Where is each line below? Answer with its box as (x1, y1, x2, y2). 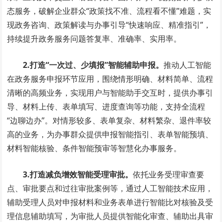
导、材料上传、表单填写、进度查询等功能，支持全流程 (7, 101, 206, 112)
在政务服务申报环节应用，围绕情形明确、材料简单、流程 (7, 73, 214, 85)
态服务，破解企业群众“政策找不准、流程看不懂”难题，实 (7, 5, 212, 17)
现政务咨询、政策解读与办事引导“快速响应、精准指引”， (7, 19, 212, 31)
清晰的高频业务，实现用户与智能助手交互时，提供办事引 (7, 87, 214, 99)
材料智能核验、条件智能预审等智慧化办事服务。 (7, 143, 182, 154)
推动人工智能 (164, 59, 212, 71)
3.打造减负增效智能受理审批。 (23, 169, 133, 180)
